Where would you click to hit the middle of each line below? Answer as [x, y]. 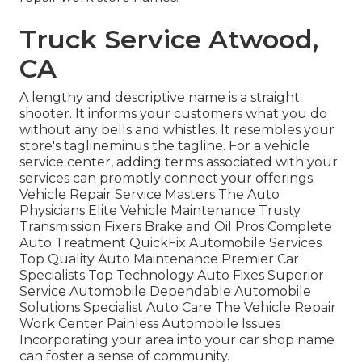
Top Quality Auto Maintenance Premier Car [159, 259]
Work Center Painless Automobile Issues [150, 324]
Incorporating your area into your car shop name [177, 340]
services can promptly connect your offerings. [167, 179]
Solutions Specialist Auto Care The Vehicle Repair [178, 308]
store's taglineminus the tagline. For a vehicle [165, 146]
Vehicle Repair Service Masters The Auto [149, 195]
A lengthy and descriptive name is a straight [160, 98]
